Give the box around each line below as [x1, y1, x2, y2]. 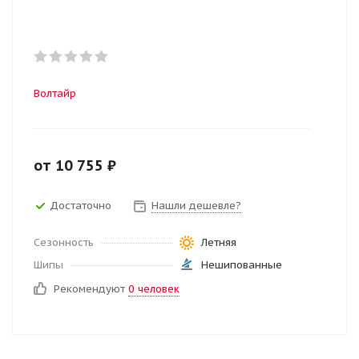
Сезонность [34, 236, 94, 249]
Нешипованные [200, 258, 282, 272]
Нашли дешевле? [151, 198, 241, 212]
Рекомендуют [54, 282, 128, 296]
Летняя [200, 236, 236, 249]
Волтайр [34, 87, 76, 100]
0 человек [128, 282, 179, 296]
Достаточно [50, 198, 111, 212]
